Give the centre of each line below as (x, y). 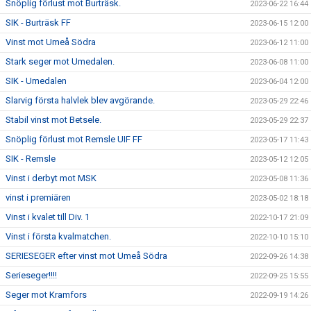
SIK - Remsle (31, 159)
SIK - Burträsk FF (38, 23)
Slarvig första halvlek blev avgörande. (80, 100)
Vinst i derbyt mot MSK (51, 178)
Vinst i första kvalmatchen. (58, 236)
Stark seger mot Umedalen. (60, 61)
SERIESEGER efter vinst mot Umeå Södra (86, 256)
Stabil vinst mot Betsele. (53, 120)
